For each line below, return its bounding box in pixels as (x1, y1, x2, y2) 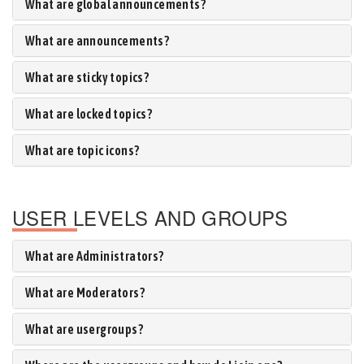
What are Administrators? (25, 249, 164, 263)
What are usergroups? (25, 322, 143, 336)
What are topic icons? (25, 143, 140, 158)
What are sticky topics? (25, 70, 149, 84)
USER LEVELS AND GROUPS (12, 203, 288, 232)
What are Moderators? (25, 285, 145, 300)
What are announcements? (25, 33, 170, 48)
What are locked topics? (25, 106, 153, 121)
